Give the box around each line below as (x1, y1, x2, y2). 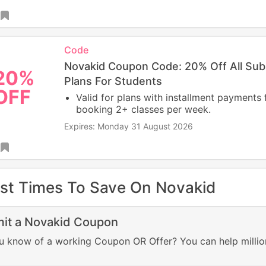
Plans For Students (64, 75, 162, 87)
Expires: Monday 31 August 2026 (64, 121, 193, 131)
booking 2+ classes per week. (75, 103, 211, 115)
